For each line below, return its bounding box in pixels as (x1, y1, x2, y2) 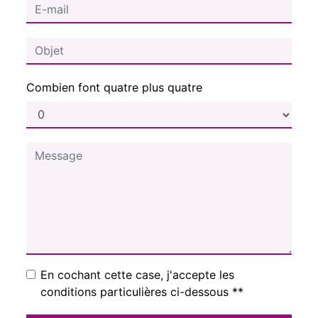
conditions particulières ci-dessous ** (40, 284, 243, 299)
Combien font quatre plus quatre (26, 79, 202, 94)
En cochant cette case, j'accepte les (40, 267, 234, 282)
